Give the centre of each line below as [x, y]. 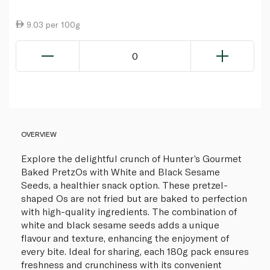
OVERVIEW [39, 133]
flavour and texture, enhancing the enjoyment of [125, 237]
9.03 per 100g [52, 24]
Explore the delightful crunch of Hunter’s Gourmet [131, 158]
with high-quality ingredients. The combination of [129, 211]
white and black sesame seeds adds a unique [120, 224]
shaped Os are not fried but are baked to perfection [134, 198]
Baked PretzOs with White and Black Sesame [121, 171]
